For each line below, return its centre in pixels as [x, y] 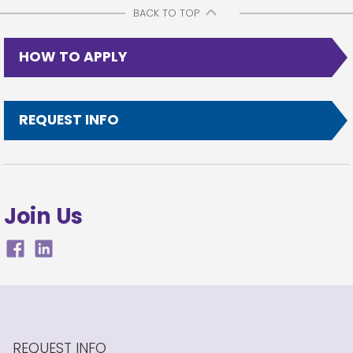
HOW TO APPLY [73, 57]
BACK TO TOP [166, 13]
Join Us [43, 216]
